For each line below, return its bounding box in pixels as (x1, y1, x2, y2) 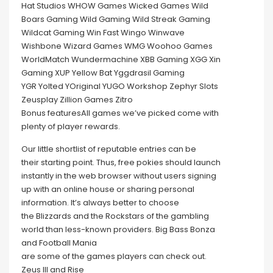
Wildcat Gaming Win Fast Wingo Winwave (21, 27, 185, 39)
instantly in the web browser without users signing (21, 170, 216, 182)
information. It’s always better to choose (21, 197, 179, 209)
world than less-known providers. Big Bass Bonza (21, 224, 215, 236)
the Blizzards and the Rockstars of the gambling (21, 210, 209, 222)
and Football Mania (21, 237, 97, 249)
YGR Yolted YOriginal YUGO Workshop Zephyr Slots (21, 80, 218, 93)
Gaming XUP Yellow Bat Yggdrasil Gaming (21, 67, 185, 79)
